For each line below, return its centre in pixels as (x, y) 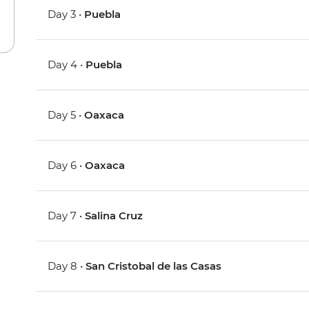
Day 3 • (66, 14)
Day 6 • (67, 166)
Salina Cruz (114, 216)
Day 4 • (67, 65)
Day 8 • (67, 266)
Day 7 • (67, 216)
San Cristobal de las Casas (154, 266)
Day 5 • (66, 115)
